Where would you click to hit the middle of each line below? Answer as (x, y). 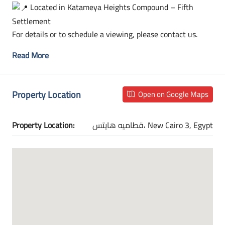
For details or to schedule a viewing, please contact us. (105, 34)
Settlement (31, 21)
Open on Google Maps (173, 94)
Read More (30, 55)
